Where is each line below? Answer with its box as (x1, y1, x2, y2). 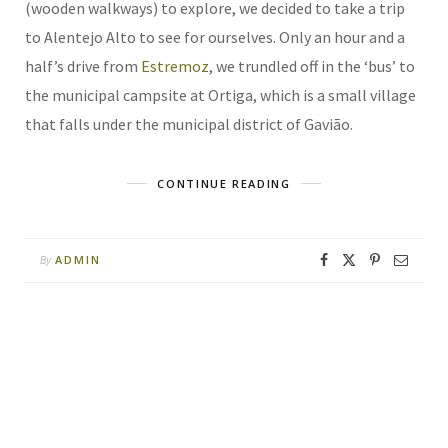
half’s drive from (25, 55, 141, 76)
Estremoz (141, 55, 209, 76)
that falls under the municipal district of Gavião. (25, 113, 353, 134)
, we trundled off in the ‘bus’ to (209, 55, 415, 76)
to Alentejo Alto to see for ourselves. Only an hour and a (25, 26, 405, 47)
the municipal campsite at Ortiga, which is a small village (25, 84, 416, 105)
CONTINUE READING (157, 175, 291, 191)
